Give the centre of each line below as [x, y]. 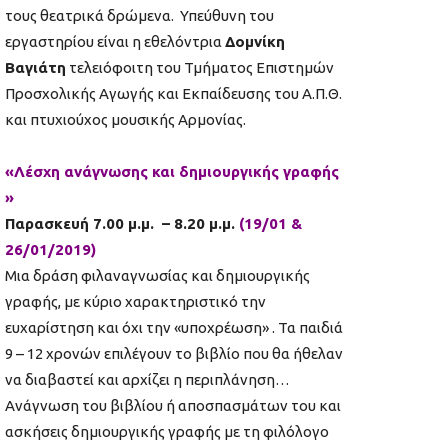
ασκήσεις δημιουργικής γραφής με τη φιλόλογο [168, 432]
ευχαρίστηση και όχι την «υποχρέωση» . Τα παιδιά [174, 328]
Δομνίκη [255, 42]
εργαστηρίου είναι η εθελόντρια [115, 42]
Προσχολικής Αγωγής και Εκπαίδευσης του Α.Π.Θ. [173, 94]
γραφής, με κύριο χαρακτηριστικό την [135, 302]
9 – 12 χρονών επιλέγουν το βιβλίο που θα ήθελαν [174, 354]
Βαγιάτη [35, 68]
